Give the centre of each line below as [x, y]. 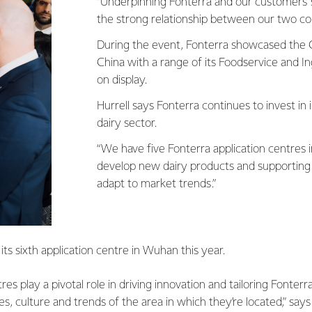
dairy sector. [127, 124]
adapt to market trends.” [156, 184]
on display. [122, 80]
